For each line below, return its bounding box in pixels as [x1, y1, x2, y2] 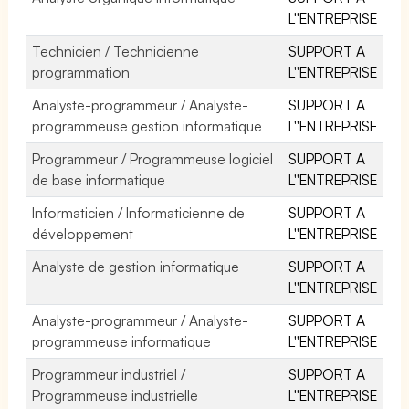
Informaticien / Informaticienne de [32, 203, 246, 222]
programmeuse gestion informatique [32, 116, 263, 135]
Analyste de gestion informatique [32, 257, 240, 276]
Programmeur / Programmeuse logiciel [32, 149, 274, 168]
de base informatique [32, 170, 166, 189]
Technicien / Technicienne [32, 41, 200, 60]
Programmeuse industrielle [32, 385, 199, 404]
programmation [32, 62, 130, 81]
